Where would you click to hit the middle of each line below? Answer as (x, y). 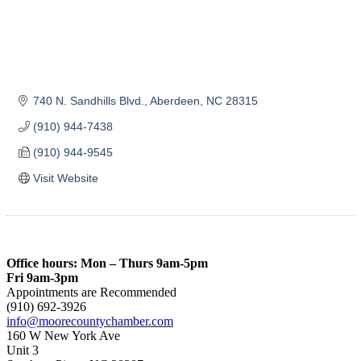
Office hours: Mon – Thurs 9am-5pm (107, 263)
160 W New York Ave (63, 335)
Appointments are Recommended (91, 292)
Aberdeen (174, 100)
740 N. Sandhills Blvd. (88, 100)
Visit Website (65, 178)
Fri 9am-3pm (42, 277)
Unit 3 (23, 350)
